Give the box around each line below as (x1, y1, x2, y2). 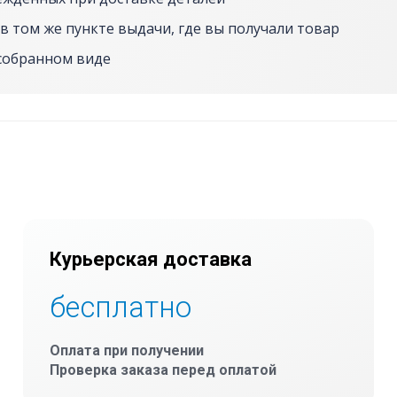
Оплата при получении (49, 342, 204, 360)
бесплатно (49, 290, 191, 325)
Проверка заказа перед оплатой (49, 362, 276, 379)
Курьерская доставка (49, 248, 252, 271)
